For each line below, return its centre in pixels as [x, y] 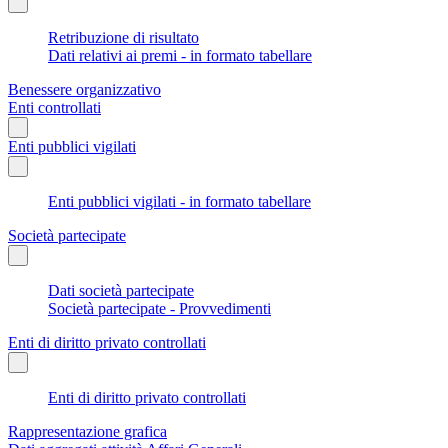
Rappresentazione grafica [87, 431]
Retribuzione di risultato [123, 37]
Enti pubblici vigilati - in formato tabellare [179, 201]
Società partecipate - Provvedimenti [159, 308]
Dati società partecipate [121, 290]
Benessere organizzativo [84, 89]
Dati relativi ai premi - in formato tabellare [180, 55]
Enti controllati [54, 107]
